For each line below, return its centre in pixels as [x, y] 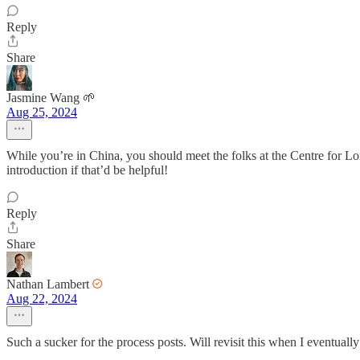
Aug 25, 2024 [42, 112]
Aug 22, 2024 [42, 299]
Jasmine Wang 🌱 [51, 98]
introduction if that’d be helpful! [87, 170]
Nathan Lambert [48, 284]
